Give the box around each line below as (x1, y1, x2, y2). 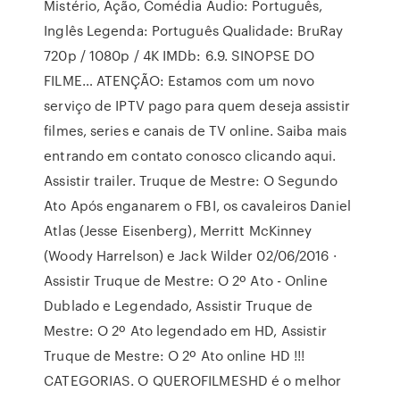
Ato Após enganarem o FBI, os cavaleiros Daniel (44, 196, 351, 215)
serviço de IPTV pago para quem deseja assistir (44, 96, 350, 115)
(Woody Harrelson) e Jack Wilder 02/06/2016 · (44, 246, 337, 265)
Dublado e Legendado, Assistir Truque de (44, 296, 313, 315)
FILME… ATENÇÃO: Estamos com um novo (44, 71, 314, 90)
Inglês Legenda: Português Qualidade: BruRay (44, 21, 344, 40)
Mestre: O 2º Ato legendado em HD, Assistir (44, 321, 328, 340)
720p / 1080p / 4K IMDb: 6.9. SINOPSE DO (44, 46, 315, 65)
